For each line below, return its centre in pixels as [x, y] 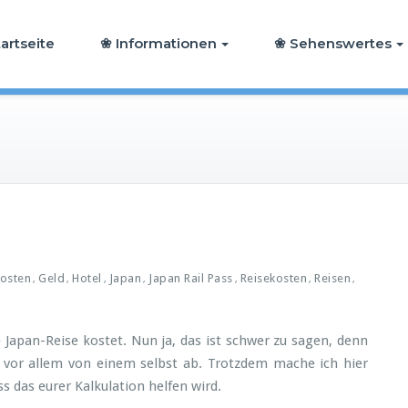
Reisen [332, 278]
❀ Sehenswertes [333, 43]
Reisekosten [273, 278]
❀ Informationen [158, 43]
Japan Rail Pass [191, 278]
